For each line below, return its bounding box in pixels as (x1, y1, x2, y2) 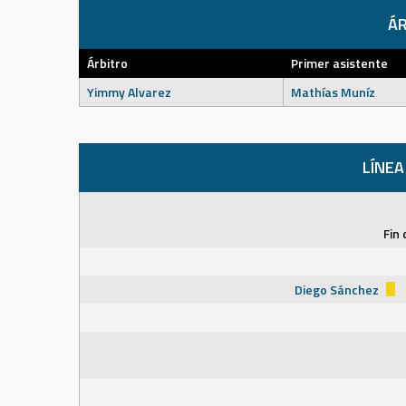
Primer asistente (291, 53, 388, 72)
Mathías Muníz (291, 82, 375, 101)
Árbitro (87, 53, 128, 72)
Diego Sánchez (295, 280, 382, 299)
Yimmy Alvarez (87, 82, 171, 101)
